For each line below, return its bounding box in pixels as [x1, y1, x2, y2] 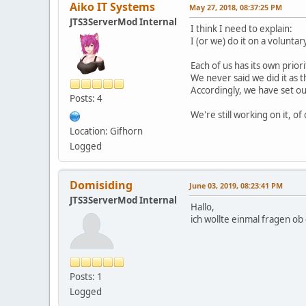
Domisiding [70, 177, 133, 193]
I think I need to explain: [191, 22, 292, 35]
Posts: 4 [70, 92, 102, 105]
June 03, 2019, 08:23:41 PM [189, 180, 283, 191]
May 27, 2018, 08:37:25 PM [189, 1, 282, 12]
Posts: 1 [70, 270, 102, 283]
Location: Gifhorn [70, 124, 143, 137]
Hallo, [191, 200, 214, 213]
